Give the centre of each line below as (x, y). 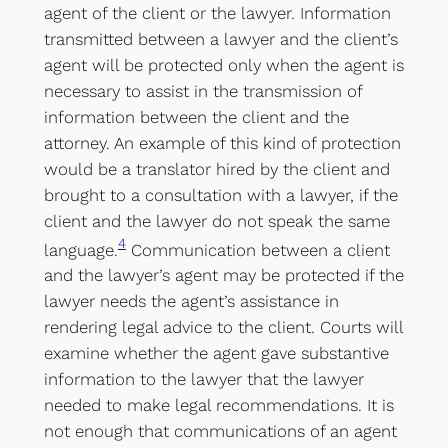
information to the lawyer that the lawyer (203, 379)
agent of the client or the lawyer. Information (217, 12)
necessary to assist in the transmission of (202, 90)
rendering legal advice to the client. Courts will (223, 327)
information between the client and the (196, 116)
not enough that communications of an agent (220, 431)
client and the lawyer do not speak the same (216, 220)
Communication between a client (257, 249)
